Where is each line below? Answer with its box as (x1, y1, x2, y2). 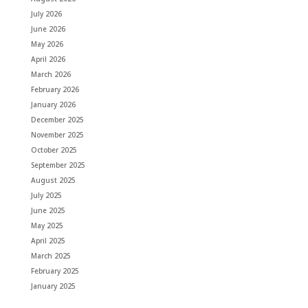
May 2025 (30, 220, 63, 230)
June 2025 (30, 205, 65, 215)
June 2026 (30, 23, 65, 34)
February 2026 (30, 84, 79, 94)
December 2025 (30, 114, 84, 124)
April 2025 (30, 235, 65, 245)
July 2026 (30, 8, 62, 19)
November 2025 (30, 129, 84, 140)
